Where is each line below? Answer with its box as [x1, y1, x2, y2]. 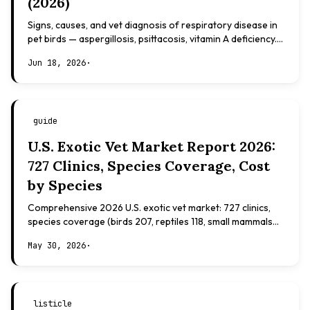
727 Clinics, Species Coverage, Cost [28, 157, 270, 174]
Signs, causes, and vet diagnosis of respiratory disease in [28, 19, 277, 31]
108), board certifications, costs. [28, 229, 169, 241]
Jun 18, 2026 [28, 57, 86, 69]
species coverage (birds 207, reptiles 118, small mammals [28, 215, 273, 228]
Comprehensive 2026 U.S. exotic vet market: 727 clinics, [28, 201, 271, 214]
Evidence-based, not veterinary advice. [28, 46, 199, 59]
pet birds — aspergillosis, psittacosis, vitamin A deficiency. [28, 33, 277, 45]
